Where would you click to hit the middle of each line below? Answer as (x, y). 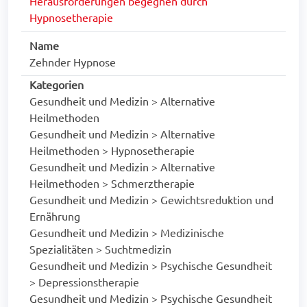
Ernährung (55, 216)
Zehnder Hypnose (73, 62)
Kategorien (57, 85)
